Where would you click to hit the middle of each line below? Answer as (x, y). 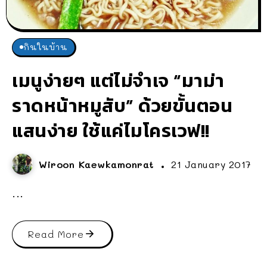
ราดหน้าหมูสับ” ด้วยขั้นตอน (122, 105)
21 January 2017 (211, 164)
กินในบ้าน (45, 46)
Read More (56, 234)
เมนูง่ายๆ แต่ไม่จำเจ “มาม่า (118, 80)
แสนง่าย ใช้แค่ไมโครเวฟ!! (111, 130)
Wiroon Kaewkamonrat (98, 164)
